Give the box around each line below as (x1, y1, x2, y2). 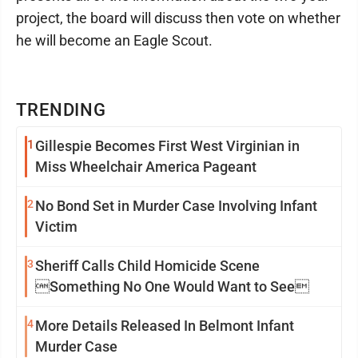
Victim (35, 218, 78, 235)
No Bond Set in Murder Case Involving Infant (35, 197, 317, 214)
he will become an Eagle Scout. (16, 32, 213, 49)
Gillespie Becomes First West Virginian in (35, 137, 300, 154)
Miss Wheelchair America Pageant (35, 158, 257, 175)
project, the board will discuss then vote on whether (16, 10, 340, 26)
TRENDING (16, 100, 107, 120)
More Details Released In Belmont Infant (35, 317, 294, 334)
